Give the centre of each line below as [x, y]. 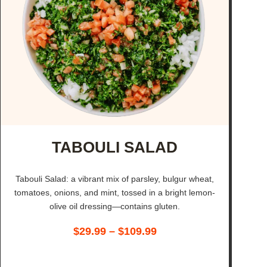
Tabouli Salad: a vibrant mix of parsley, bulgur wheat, [115, 179]
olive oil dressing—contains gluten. [115, 207]
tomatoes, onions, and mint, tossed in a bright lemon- [115, 193]
